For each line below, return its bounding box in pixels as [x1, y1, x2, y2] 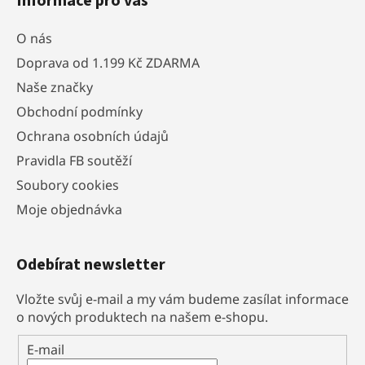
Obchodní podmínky [16, 102, 143, 121]
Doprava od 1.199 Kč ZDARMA [16, 53, 200, 72]
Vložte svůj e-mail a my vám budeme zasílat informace [16, 289, 349, 308]
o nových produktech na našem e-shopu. [16, 307, 268, 326]
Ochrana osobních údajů [16, 126, 169, 145]
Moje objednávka [16, 200, 122, 218]
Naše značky [16, 77, 93, 96]
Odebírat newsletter [16, 253, 165, 276]
